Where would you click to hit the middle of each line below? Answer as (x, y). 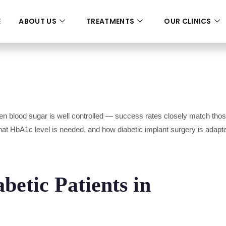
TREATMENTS (110, 21)
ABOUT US (38, 21)
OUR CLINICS (188, 21)
